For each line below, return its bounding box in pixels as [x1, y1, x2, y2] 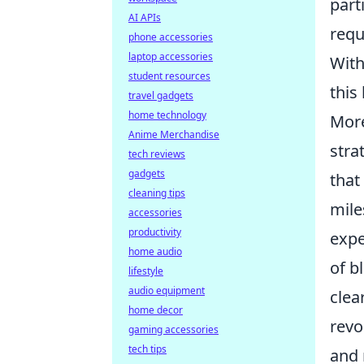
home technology [128, 108, 206, 122]
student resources [128, 69, 210, 83]
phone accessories [128, 30, 213, 44]
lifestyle [128, 264, 163, 278]
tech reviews [128, 147, 185, 161]
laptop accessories [128, 50, 213, 63]
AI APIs [128, 11, 161, 24]
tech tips [128, 342, 167, 356]
